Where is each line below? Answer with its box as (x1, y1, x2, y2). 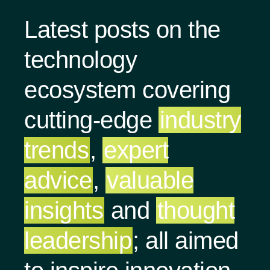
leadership (24, 227, 131, 254)
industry (159, 107, 241, 133)
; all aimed (133, 227, 239, 254)
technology (24, 46, 137, 73)
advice (24, 167, 92, 193)
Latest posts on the (24, 16, 221, 43)
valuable (107, 167, 193, 193)
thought (157, 197, 234, 224)
